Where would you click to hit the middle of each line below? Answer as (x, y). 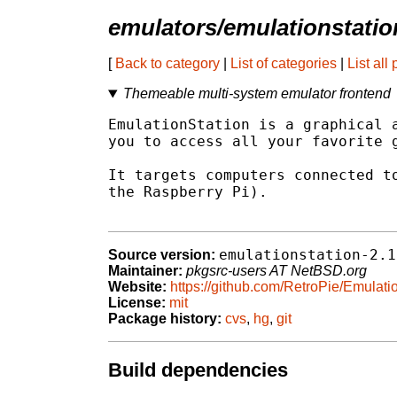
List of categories (284, 64)
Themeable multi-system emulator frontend (257, 94)
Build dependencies (198, 370)
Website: (137, 287)
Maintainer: (145, 271)
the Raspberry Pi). (188, 192)
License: (137, 303)
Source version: (162, 255)
